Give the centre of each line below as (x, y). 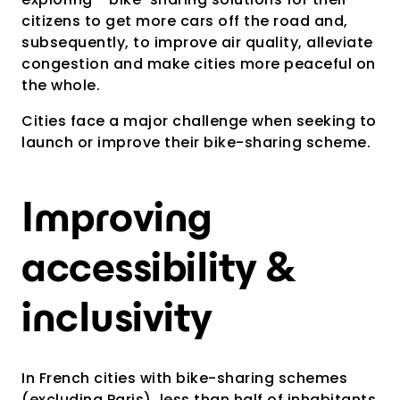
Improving (117, 221)
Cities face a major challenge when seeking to (199, 121)
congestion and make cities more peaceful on (199, 63)
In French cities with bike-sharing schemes (184, 378)
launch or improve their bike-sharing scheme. (196, 142)
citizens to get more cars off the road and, (185, 21)
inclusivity (117, 321)
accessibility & (159, 271)
